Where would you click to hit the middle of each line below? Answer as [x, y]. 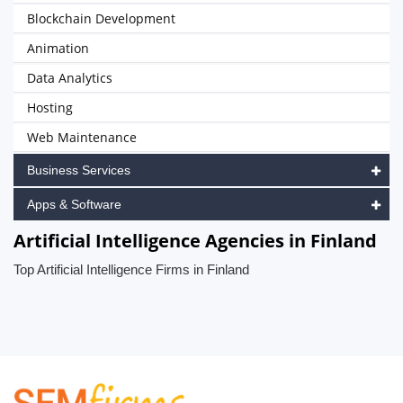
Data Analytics [70, 78]
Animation [58, 48]
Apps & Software [74, 204]
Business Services [79, 170]
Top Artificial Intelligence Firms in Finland [131, 269]
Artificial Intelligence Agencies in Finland [195, 241]
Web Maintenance [82, 137]
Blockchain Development [101, 18]
